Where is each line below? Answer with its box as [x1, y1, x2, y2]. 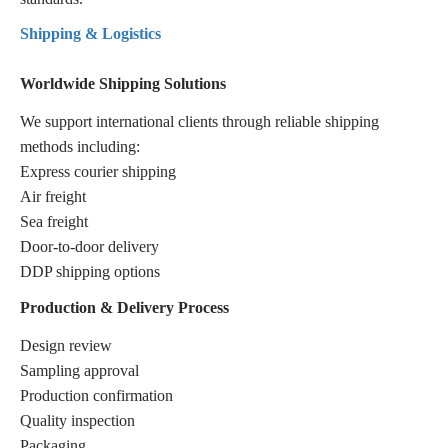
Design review [20, 336, 112, 354]
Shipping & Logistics [20, 24, 161, 42]
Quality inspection [20, 411, 135, 429]
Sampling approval [20, 361, 139, 379]
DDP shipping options [20, 262, 160, 280]
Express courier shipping [20, 162, 176, 180]
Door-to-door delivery [20, 237, 159, 255]
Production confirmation [20, 386, 173, 404]
